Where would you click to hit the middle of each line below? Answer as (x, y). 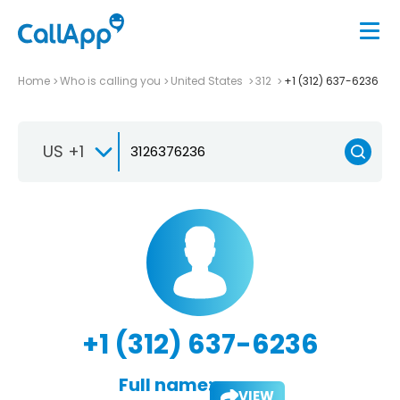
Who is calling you (110, 80)
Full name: (165, 384)
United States (208, 80)
